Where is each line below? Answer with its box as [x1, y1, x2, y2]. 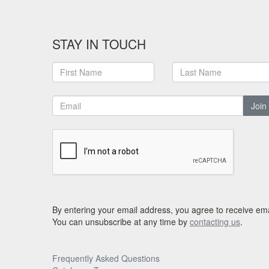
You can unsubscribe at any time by [52, 216, 190, 228]
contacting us [190, 216, 240, 228]
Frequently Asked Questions [52, 252, 160, 265]
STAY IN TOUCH [52, 35, 146, 53]
